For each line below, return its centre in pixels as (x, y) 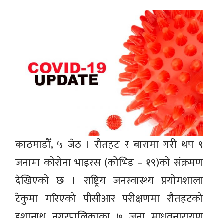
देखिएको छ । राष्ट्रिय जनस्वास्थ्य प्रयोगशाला (109, 181)
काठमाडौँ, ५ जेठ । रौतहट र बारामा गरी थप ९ (109, 145)
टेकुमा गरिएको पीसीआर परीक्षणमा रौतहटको (109, 199)
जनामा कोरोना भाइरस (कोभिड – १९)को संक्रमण (109, 163)
